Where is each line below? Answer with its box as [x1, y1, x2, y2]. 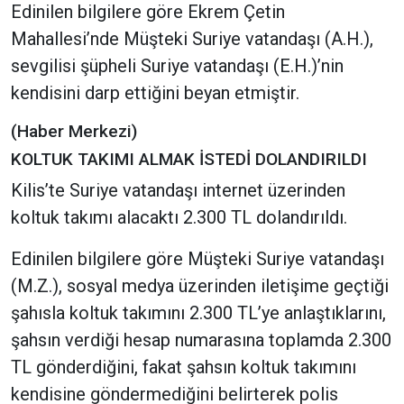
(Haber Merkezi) [11, 121, 137, 142]
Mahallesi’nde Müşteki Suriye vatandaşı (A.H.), [11, 28, 373, 50]
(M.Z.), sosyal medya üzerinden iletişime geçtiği [11, 275, 389, 298]
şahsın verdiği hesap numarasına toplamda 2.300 [11, 329, 391, 352]
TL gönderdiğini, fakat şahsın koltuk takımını [11, 356, 356, 379]
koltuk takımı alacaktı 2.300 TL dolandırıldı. [11, 207, 347, 229]
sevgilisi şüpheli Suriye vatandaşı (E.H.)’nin [11, 55, 344, 78]
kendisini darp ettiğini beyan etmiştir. [11, 82, 299, 105]
